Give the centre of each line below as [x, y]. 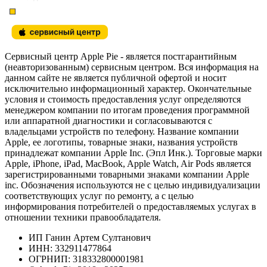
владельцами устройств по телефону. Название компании [122, 131]
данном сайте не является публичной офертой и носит [116, 77]
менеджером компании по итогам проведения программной [127, 110]
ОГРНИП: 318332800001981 [86, 259]
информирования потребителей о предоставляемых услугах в [131, 206]
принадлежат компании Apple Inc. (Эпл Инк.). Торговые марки [133, 153]
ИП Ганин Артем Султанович [90, 237]
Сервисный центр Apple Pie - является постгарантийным [121, 56]
